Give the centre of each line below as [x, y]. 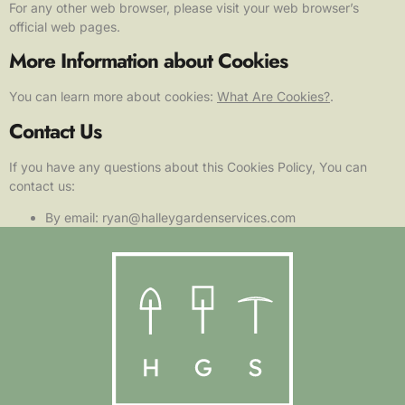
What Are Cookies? [273, 97]
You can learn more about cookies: [113, 97]
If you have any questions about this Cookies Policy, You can [188, 166]
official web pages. [65, 26]
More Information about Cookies [148, 61]
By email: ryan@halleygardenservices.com [170, 217]
